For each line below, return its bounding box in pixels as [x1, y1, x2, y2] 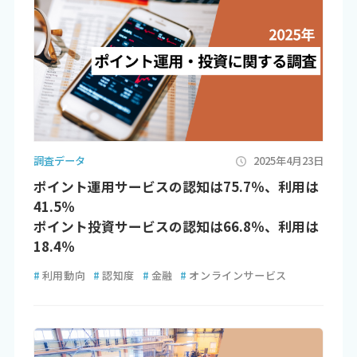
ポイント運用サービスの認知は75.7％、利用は [33, 176, 319, 196]
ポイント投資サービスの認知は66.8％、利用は [33, 216, 319, 236]
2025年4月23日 [253, 153, 324, 169]
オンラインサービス [189, 268, 287, 284]
